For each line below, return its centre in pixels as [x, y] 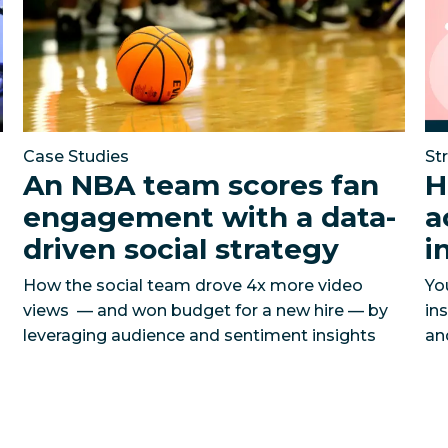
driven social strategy [180, 248]
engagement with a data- [209, 216]
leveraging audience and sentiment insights [199, 335]
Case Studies [75, 156]
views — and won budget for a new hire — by [205, 310]
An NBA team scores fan [200, 184]
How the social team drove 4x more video [192, 285]
